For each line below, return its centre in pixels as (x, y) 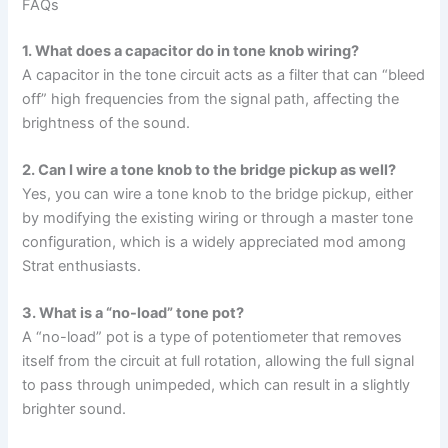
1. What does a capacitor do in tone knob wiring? (191, 50)
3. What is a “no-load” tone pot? (133, 313)
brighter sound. (74, 409)
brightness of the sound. (106, 122)
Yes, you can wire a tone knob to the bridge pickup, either (218, 193)
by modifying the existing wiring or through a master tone (218, 217)
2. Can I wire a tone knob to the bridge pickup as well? (209, 169)
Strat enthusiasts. (82, 265)
